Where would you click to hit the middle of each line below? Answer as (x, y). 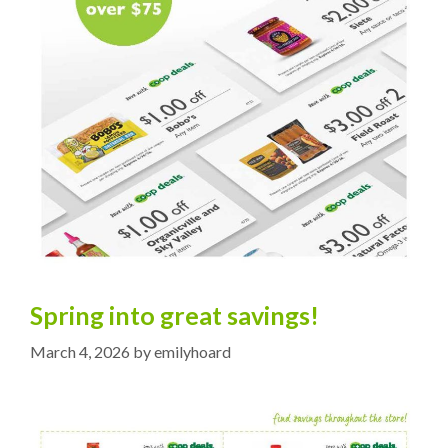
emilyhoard (192, 352)
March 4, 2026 (80, 352)
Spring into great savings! (174, 315)
